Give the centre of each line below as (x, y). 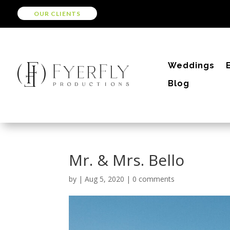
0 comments (154, 179)
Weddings (191, 65)
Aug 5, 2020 (105, 179)
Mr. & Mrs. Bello (127, 160)
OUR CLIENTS (57, 14)
